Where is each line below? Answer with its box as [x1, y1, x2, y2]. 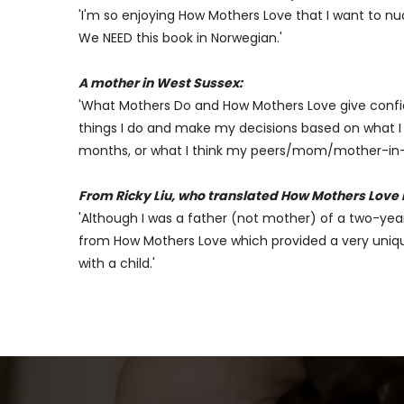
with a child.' [78, 254, 155, 272]
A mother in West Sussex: [78, 74, 243, 92]
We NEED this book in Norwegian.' [78, 29, 282, 47]
